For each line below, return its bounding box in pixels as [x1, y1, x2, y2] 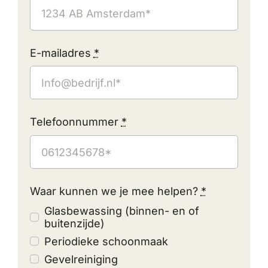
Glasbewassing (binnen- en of [44, 204, 200, 217]
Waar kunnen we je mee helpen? [29, 185, 201, 198]
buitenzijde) [44, 217, 105, 230]
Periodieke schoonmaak [44, 234, 169, 248]
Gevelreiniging [44, 252, 118, 266]
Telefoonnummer [29, 115, 121, 129]
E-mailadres [29, 46, 94, 59]
